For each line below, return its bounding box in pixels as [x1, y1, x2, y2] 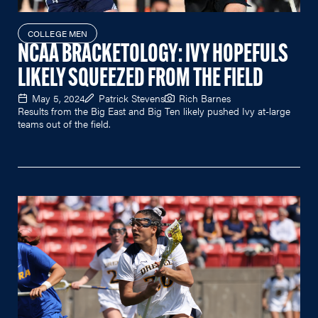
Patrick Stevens [99, 90, 165, 105]
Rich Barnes [179, 90, 231, 105]
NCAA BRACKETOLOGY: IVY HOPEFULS [18, 42, 288, 68]
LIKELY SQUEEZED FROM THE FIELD [18, 66, 263, 92]
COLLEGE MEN [28, 26, 88, 40]
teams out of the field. [18, 116, 111, 131]
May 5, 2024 [32, 90, 84, 105]
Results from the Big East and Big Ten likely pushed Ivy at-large [18, 103, 290, 118]
